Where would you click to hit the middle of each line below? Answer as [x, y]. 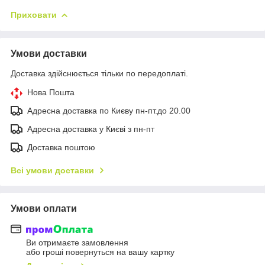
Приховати [34, 14]
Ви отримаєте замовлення [77, 243]
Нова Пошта [51, 92]
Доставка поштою [61, 147]
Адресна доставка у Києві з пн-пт [91, 129]
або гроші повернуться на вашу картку [100, 252]
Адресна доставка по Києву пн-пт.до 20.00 [109, 110]
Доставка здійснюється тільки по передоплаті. [99, 73]
